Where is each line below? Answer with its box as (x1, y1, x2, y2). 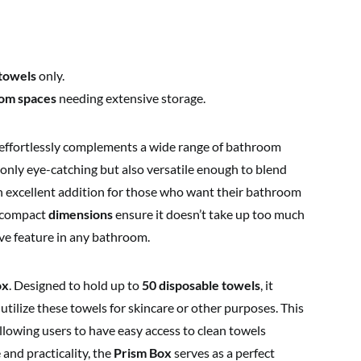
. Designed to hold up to (9, 277, 142, 293)
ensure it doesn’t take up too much (113, 206, 305, 222)
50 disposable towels (142, 277, 260, 293)
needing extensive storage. (56, 90, 205, 106)
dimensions (48, 206, 113, 222)
